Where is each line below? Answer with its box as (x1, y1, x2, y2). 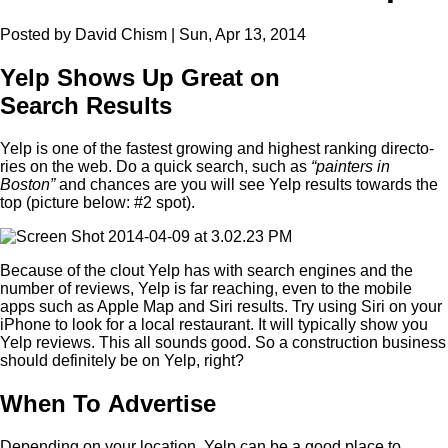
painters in (316, 157, 390, 175)
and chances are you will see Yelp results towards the (55, 175, 438, 193)
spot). (152, 193, 199, 211)
